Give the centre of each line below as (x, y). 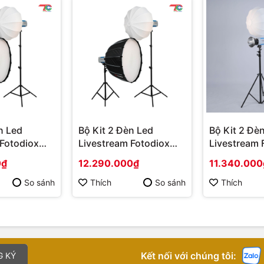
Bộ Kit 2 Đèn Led (116, 131)
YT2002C (231, 156)
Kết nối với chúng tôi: (189, 255)
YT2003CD (104, 156)
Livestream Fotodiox (124, 143)
